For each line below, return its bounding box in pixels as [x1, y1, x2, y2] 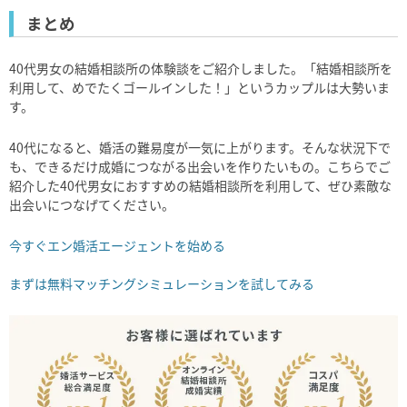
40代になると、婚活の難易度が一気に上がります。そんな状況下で [9, 137, 391, 156]
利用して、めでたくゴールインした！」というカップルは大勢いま [9, 77, 390, 96]
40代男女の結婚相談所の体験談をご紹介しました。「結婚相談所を [9, 58, 392, 77]
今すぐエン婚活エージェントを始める [9, 235, 225, 254]
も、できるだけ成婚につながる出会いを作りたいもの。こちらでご [9, 156, 391, 175]
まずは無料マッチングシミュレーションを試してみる [9, 273, 314, 293]
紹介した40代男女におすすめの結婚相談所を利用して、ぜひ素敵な [9, 175, 392, 194]
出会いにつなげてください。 [9, 194, 174, 213]
